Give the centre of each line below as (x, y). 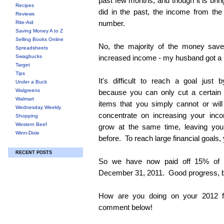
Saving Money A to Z (39, 31)
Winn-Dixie (27, 133)
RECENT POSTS (34, 152)
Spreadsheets (32, 48)
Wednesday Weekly (38, 107)
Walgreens (28, 90)
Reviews (25, 14)
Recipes (25, 5)
